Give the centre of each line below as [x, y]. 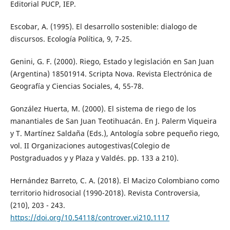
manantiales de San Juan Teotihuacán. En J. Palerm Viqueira [113, 121]
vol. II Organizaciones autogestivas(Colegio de [90, 146]
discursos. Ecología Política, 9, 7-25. [71, 39]
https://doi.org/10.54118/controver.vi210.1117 [90, 218]
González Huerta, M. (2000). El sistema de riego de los [103, 109]
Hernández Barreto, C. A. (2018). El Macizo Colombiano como [114, 181]
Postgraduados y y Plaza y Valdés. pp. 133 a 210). [94, 158]
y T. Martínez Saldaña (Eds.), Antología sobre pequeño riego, [115, 133]
